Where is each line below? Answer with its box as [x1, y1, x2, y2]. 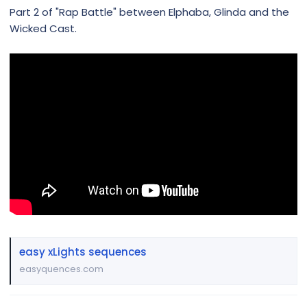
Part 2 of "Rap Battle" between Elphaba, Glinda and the [10, 4, 289, 19]
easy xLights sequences [19, 244, 147, 259]
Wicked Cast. [10, 21, 77, 36]
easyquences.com [19, 262, 103, 276]
